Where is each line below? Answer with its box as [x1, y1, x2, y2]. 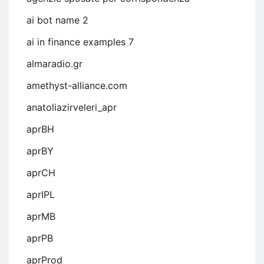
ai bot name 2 [27, 14, 88, 27]
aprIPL [27, 189, 55, 201]
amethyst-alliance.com [27, 80, 127, 92]
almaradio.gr [27, 58, 82, 70]
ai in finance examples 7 [27, 36, 134, 48]
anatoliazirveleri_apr [27, 101, 117, 114]
